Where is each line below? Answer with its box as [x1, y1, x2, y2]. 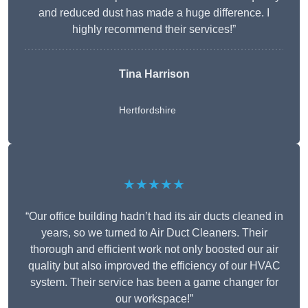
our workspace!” [115, 293, 193, 305]
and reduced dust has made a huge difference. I [38, 7, 269, 19]
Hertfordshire [118, 104, 176, 116]
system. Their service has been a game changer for [30, 276, 278, 289]
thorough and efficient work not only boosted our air [30, 243, 278, 256]
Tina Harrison [118, 68, 190, 80]
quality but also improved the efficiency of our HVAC [27, 260, 280, 272]
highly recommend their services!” [72, 23, 236, 36]
